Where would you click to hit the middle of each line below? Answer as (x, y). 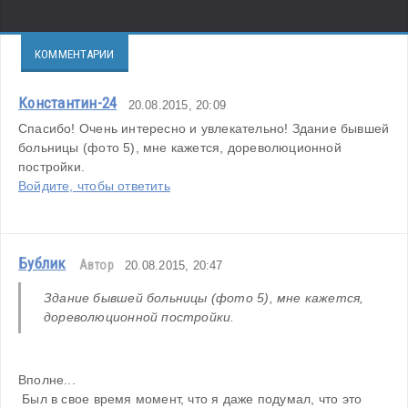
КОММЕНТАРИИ (75, 54)
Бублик (42, 263)
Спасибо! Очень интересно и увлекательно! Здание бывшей (204, 128)
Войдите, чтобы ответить (94, 185)
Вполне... (47, 379)
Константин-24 (68, 102)
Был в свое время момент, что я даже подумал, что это (190, 398)
